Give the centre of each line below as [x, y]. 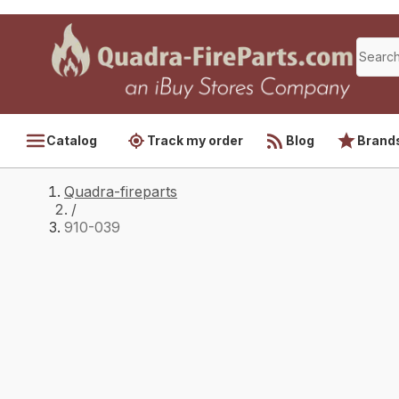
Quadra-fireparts [121, 191]
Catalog [72, 140]
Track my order [195, 140]
